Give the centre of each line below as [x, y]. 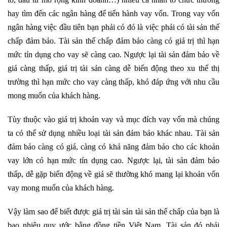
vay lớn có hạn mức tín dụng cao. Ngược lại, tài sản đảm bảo [113, 160]
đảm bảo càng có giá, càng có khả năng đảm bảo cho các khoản [113, 147]
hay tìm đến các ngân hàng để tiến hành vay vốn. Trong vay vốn [113, 13]
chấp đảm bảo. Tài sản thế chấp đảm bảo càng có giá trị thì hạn [113, 41]
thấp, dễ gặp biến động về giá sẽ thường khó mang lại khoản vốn [113, 174]
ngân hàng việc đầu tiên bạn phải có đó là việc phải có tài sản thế [113, 27]
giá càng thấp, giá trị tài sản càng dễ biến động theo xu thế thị [113, 68]
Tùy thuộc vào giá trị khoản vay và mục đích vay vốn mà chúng [113, 119]
